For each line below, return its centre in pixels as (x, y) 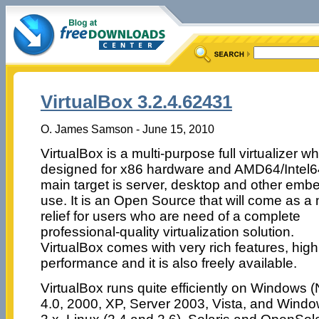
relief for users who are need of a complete (170, 216)
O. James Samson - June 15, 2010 (127, 129)
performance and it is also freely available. (168, 263)
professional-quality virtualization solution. (167, 231)
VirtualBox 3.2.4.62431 (136, 102)
